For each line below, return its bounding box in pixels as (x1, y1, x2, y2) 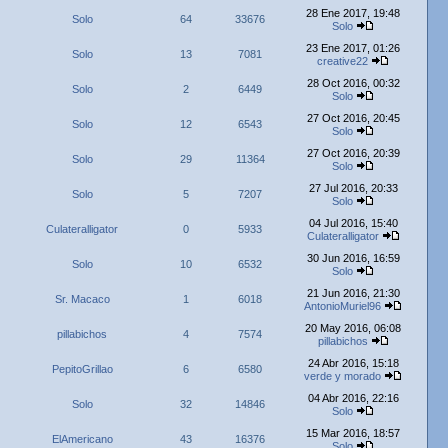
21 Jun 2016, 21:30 (306, 287, 400, 299)
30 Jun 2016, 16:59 (306, 252, 400, 264)
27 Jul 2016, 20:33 (308, 182, 398, 194)
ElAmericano (51, 433, 113, 445)
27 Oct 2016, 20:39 (306, 147, 400, 159)
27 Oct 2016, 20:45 (306, 112, 400, 124)
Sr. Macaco (54, 293, 110, 305)
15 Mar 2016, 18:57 (306, 427, 400, 439)
